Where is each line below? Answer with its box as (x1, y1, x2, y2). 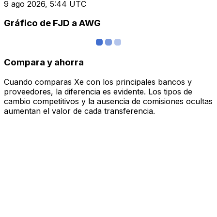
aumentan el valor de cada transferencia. (4, 106, 155, 116)
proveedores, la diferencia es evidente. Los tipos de (4, 86, 192, 96)
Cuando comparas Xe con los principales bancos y (4, 77, 192, 87)
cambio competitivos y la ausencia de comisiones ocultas (4, 96, 213, 106)
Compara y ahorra (4, 56, 84, 68)
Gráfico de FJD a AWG (4, 17, 101, 29)
